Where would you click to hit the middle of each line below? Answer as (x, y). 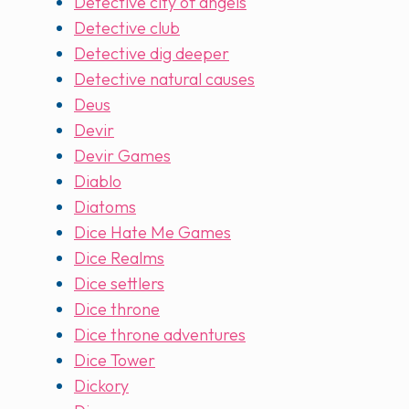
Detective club (127, 28)
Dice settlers (119, 284)
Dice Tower (115, 361)
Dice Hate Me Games (152, 233)
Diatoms (105, 207)
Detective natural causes (164, 79)
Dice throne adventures (160, 335)
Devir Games (122, 156)
